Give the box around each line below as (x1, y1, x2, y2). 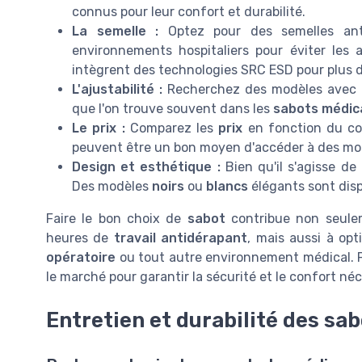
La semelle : (72, 23, 159, 39)
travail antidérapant (113, 229, 248, 246)
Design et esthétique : (72, 158, 221, 175)
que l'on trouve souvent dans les (72, 100, 273, 116)
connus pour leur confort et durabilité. (72, 3, 305, 19)
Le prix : (72, 120, 125, 136)
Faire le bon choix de (46, 210, 187, 226)
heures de (46, 229, 114, 246)
